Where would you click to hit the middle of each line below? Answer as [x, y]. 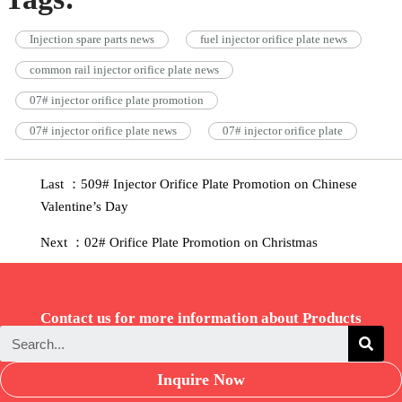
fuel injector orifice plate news [274, 39]
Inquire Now [201, 380]
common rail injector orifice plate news [124, 70]
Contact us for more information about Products [201, 318]
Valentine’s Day [84, 206]
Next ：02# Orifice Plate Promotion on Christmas [179, 242]
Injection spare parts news [92, 39]
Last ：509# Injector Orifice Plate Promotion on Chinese [199, 184]
